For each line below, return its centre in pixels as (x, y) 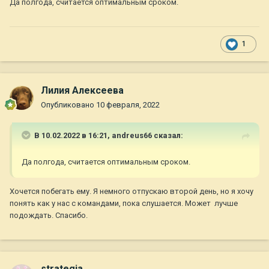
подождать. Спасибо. (49, 216)
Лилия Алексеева (82, 91)
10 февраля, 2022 (128, 105)
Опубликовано (68, 105)
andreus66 (132, 136)
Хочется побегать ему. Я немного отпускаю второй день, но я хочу (131, 192)
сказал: (168, 136)
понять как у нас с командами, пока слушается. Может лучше (124, 204)
